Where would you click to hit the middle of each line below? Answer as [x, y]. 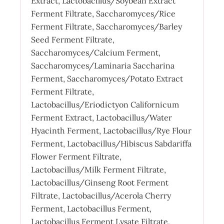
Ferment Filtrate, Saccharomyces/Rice [103, 13]
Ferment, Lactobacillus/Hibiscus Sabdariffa [111, 143]
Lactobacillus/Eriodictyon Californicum [105, 104]
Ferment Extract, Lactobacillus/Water [101, 117]
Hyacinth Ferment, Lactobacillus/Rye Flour [111, 130]
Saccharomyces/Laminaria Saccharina [102, 65]
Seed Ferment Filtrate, [72, 39]
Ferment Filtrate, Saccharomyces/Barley [106, 26]
